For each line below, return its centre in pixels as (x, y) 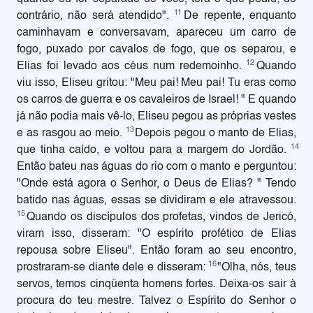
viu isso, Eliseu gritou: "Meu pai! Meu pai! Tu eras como (156, 83)
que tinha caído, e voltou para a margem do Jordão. (154, 150)
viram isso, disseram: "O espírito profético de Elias (156, 234)
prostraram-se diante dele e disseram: (113, 268)
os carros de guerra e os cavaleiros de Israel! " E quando (156, 100)
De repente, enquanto (240, 16)
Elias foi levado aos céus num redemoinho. (132, 66)
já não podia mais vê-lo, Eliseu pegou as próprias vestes (156, 117)
